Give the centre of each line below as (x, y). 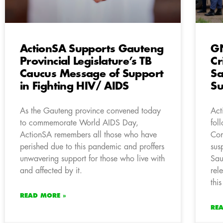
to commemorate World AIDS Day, (79, 123)
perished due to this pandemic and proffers (92, 147)
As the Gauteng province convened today (90, 111)
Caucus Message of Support (92, 74)
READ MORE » (43, 195)
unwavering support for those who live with (92, 159)
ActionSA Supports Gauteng (92, 49)
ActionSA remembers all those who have (88, 135)
